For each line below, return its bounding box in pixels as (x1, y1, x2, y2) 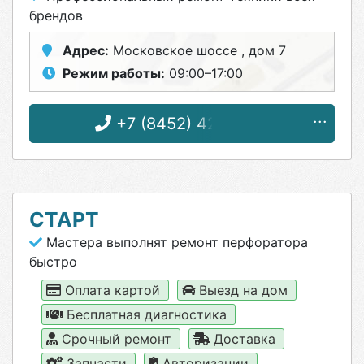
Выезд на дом (195, 282, 292, 298)
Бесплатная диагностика (63, 306, 231, 323)
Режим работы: (63, 65, 165, 81)
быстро (29, 253, 77, 270)
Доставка (210, 331, 279, 347)
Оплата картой (61, 282, 164, 298)
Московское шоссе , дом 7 (109, 42, 286, 58)
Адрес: (63, 42, 109, 58)
